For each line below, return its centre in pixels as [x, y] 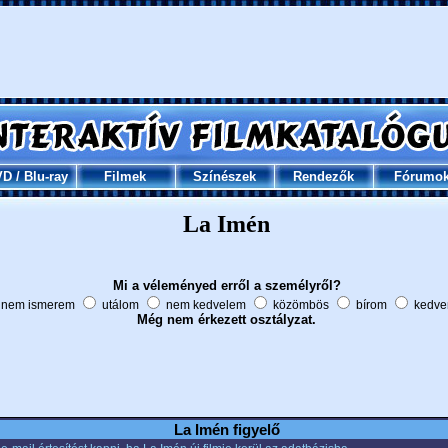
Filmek [125, 176]
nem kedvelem [205, 305]
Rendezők [323, 176]
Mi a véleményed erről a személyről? [226, 285]
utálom [120, 305]
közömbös [300, 305]
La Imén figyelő [226, 429]
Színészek [224, 176]
